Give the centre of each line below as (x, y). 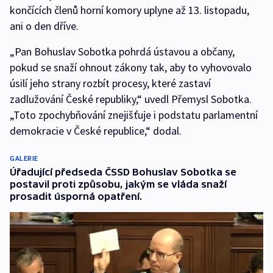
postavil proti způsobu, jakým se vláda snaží (118, 184)
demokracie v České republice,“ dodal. (96, 131)
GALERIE (24, 158)
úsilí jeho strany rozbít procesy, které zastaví (110, 83)
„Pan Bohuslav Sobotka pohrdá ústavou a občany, (122, 52)
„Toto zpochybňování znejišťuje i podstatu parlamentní (134, 115)
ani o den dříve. (44, 26)
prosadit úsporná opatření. (76, 197)
